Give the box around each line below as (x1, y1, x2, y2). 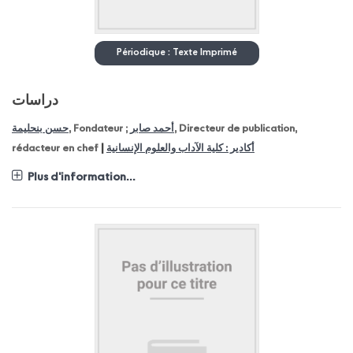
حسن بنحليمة (12, 123, 69, 134)
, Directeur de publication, (174, 123, 297, 134)
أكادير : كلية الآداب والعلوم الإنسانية (106, 143, 255, 154)
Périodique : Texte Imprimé (116, 47, 237, 58)
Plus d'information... (28, 171, 136, 183)
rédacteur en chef (12, 143, 101, 154)
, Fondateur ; (69, 123, 130, 134)
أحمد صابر (130, 123, 174, 134)
